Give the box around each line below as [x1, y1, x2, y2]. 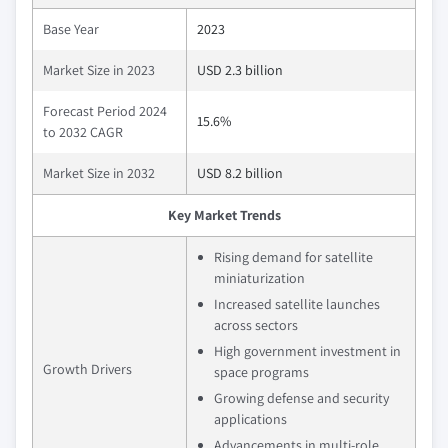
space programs [214, 363, 309, 382]
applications [214, 410, 287, 429]
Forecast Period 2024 [43, 102, 167, 121]
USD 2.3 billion [197, 61, 283, 80]
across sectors [214, 316, 298, 335]
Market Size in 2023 [43, 61, 155, 80]
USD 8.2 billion [197, 164, 283, 183]
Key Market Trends [167, 206, 281, 225]
